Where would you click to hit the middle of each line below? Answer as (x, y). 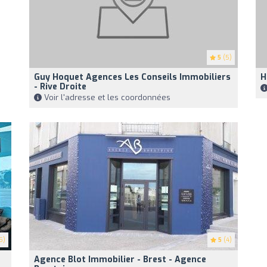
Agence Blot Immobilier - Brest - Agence (120, 260)
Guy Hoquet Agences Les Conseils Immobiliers (132, 77)
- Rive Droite (60, 87)
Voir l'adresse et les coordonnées (106, 98)
